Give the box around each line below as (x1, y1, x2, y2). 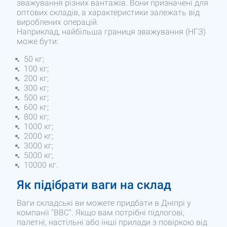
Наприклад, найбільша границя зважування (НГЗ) (17, 27, 206, 37)
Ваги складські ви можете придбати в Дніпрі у (17, 198, 192, 208)
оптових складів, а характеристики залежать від (17, 8, 200, 18)
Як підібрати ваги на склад (17, 178, 172, 193)
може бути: (17, 36, 59, 47)
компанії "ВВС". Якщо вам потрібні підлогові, (17, 208, 185, 218)
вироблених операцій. (17, 17, 99, 27)
